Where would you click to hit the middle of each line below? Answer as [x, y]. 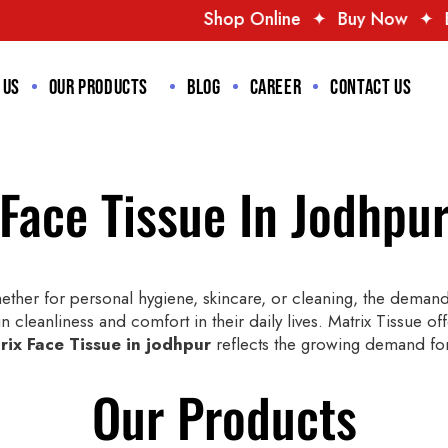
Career [275, 88]
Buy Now [243, 19]
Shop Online [123, 19]
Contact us [371, 88]
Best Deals [357, 19]
